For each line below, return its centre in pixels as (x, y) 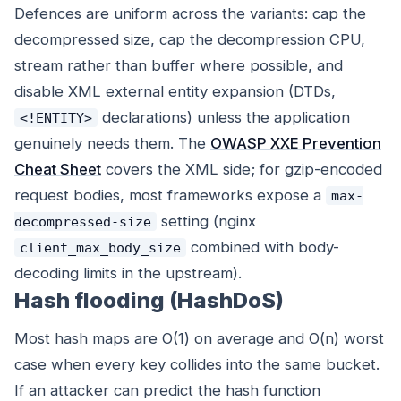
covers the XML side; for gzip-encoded (242, 170)
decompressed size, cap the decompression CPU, (190, 40)
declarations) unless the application (223, 118)
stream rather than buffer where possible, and (179, 66)
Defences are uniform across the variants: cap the (190, 14)
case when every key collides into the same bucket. (197, 365)
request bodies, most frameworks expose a (170, 196)
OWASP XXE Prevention (296, 144)
